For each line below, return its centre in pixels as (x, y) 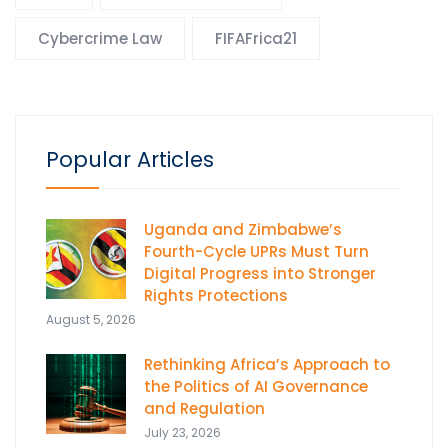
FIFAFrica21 (256, 39)
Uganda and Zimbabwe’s (243, 230)
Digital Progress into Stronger (260, 274)
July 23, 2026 (182, 433)
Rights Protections (218, 296)
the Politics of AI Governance (256, 387)
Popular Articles (130, 160)
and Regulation (204, 409)
